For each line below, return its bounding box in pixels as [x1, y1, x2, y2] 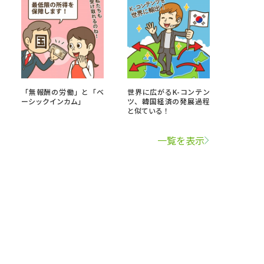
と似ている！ [127, 105, 170, 115]
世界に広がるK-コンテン [127, 87, 210, 97]
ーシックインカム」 [21, 96, 85, 106]
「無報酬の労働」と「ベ [21, 87, 104, 97]
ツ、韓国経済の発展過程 [127, 96, 210, 106]
